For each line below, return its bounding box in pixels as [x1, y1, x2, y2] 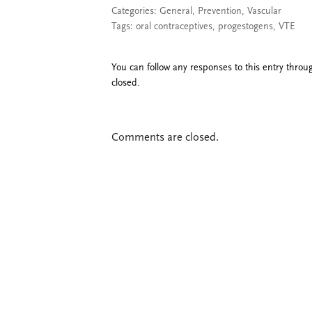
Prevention [198, 6, 242, 17]
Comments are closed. [111, 132, 219, 143]
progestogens [218, 21, 273, 32]
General [159, 6, 192, 17]
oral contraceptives [136, 21, 212, 32]
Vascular [247, 6, 281, 17]
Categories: [111, 6, 159, 17]
